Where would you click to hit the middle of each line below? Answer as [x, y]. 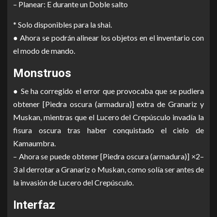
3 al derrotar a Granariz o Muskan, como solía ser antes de [108, 170]
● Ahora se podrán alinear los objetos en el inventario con [108, 38]
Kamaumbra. [34, 143]
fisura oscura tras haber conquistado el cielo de [108, 130]
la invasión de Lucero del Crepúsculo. [73, 183]
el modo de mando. [44, 51]
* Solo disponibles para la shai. [62, 25]
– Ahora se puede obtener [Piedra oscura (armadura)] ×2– [108, 156]
